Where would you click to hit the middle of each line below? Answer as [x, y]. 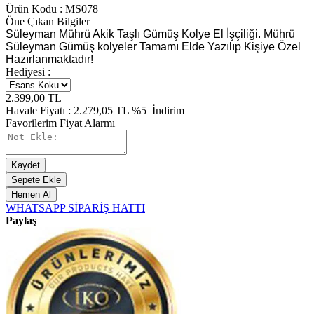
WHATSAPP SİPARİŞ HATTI [75, 207]
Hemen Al [31, 194]
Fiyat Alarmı [87, 123]
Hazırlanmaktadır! [49, 59]
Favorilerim [33, 123]
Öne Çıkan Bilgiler [48, 21]
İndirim [167, 110]
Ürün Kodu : [35, 8]
